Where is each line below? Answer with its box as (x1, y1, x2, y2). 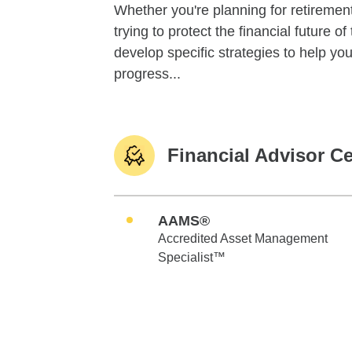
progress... (114, 66, 181, 82)
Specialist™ (158, 251, 225, 264)
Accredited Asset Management (158, 232, 328, 245)
